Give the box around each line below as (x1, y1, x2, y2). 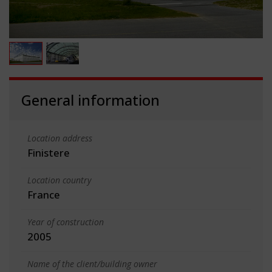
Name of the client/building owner (27, 257, 157, 270)
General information (21, 89, 160, 110)
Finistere (27, 145, 70, 160)
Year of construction (27, 216, 104, 228)
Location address (27, 132, 92, 144)
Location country (27, 174, 91, 186)
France (27, 187, 60, 202)
